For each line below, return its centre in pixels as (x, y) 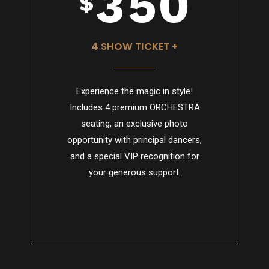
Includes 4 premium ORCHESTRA (134, 107)
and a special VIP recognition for (134, 156)
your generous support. (134, 172)
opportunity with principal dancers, (134, 140)
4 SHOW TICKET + (134, 47)
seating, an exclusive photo (134, 123)
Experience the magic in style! (134, 91)
